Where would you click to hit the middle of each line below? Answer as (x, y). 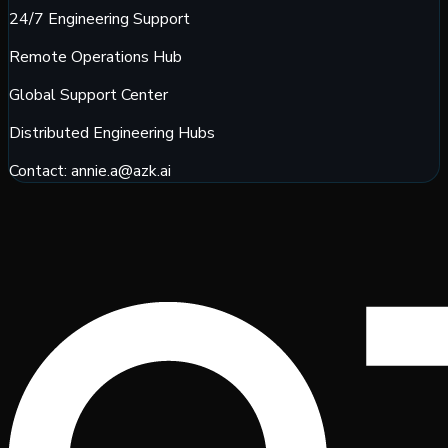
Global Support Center (88, 94)
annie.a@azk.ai (121, 170)
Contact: (40, 170)
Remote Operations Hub (95, 56)
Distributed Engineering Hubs (112, 132)
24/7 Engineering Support (99, 18)
